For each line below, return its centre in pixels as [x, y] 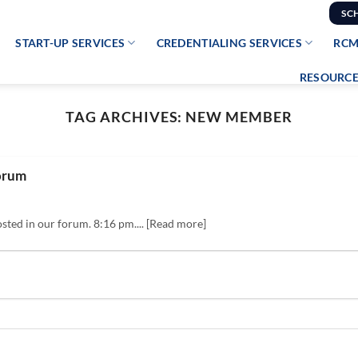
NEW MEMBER [239, 117]
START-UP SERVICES [70, 43]
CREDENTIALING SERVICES [229, 43]
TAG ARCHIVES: [126, 117]
